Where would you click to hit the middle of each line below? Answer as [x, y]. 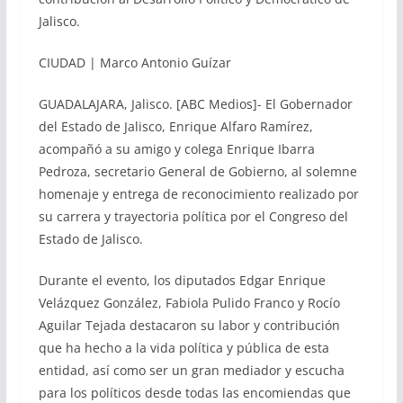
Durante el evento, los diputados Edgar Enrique [182, 280]
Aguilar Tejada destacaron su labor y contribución [189, 325]
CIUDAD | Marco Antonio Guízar [134, 62]
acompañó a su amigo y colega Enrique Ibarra [176, 148]
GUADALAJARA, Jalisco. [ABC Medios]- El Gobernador [195, 103]
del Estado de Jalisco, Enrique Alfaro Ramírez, [175, 126]
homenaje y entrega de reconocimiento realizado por [198, 193]
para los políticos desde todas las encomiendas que [194, 392]
